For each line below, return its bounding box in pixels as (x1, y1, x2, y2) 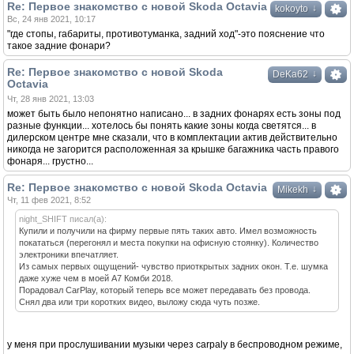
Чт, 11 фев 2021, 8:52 (7, 195, 91, 205)
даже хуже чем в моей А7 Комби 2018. (19, 273, 173, 283)
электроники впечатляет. (19, 250, 119, 259)
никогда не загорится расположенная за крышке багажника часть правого (7, 144, 339, 155)
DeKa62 (273, 69, 308, 80)
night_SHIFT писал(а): (19, 214, 107, 224)
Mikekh (277, 184, 308, 195)
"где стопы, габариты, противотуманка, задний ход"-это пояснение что (7, 28, 325, 40)
